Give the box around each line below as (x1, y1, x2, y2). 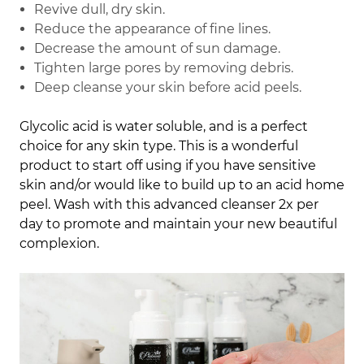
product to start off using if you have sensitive (19, 158, 316, 174)
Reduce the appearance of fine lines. (34, 21, 271, 37)
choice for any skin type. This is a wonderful (19, 138, 298, 154)
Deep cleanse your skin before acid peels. (34, 80, 302, 96)
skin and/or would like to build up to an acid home (19, 177, 344, 193)
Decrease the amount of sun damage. (34, 41, 281, 57)
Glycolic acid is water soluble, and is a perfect (19, 119, 308, 135)
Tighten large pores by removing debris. (34, 60, 294, 76)
